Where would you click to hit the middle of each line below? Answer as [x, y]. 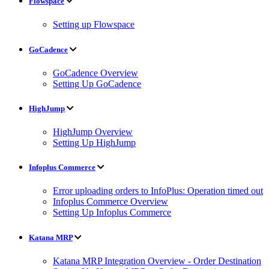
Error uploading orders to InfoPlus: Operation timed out [158, 191]
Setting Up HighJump [94, 143]
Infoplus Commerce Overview [110, 202]
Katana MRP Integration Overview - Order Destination [157, 261]
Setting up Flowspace [94, 25]
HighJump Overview [93, 132]
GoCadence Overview [95, 73]
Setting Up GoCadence [97, 83]
